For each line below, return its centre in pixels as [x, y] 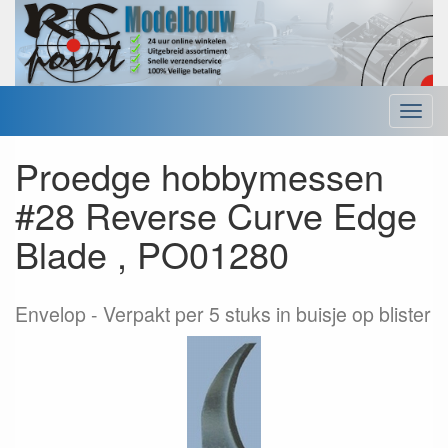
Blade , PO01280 [152, 254]
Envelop [50, 314]
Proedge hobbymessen [199, 176]
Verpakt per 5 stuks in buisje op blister [267, 314]
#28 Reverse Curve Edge [216, 215]
